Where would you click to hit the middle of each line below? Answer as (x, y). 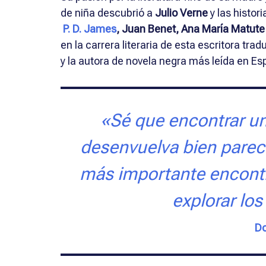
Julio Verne (181, 12)
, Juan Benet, (148, 28)
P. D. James (90, 28)
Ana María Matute (223, 28)
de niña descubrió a (108, 12)
